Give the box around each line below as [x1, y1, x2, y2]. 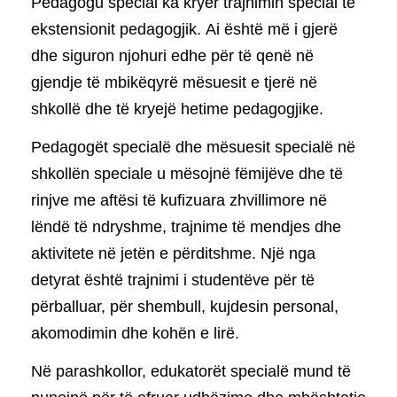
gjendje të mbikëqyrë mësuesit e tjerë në [31, 73, 317, 91]
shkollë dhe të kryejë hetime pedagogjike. [31, 99, 323, 118]
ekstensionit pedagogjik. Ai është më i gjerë [31, 19, 338, 38]
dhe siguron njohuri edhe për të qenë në [31, 46, 314, 65]
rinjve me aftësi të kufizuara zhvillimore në [31, 191, 327, 210]
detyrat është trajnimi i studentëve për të [31, 271, 315, 290]
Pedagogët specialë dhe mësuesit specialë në [31, 138, 355, 157]
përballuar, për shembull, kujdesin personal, [31, 298, 339, 316]
